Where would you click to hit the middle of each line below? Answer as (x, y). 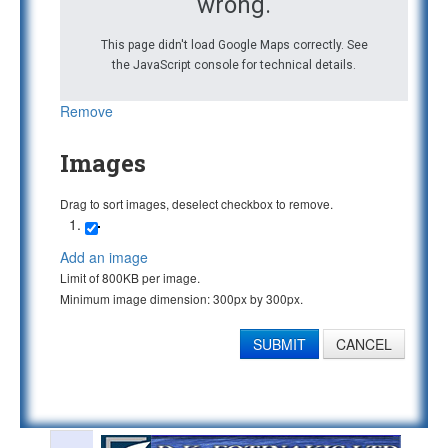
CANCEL (364, 344)
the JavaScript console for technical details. (234, 65)
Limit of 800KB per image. (130, 278)
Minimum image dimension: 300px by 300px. (181, 299)
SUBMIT (279, 344)
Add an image (104, 257)
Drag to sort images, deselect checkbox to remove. (196, 204)
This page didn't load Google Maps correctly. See (234, 45)
